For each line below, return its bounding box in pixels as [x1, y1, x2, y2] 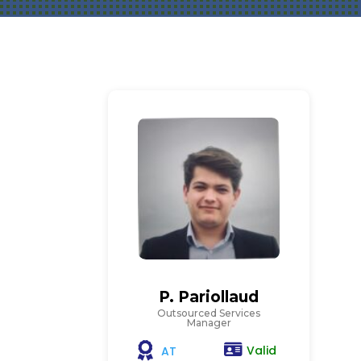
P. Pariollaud [159, 288, 259, 307]
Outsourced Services [157, 307, 261, 320]
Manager [186, 317, 231, 330]
